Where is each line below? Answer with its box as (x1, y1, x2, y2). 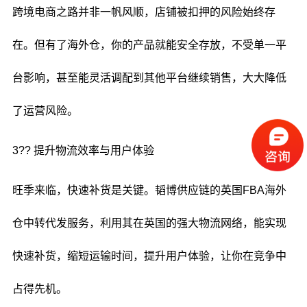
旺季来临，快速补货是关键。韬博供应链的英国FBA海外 (12, 184, 286, 196)
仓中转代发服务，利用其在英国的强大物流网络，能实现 (12, 217, 286, 229)
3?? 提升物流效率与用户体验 (12, 145, 154, 156)
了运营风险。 (12, 105, 78, 116)
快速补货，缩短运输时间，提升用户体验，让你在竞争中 (12, 250, 286, 262)
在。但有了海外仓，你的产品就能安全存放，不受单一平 (12, 39, 286, 51)
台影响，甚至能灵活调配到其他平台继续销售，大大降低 (12, 72, 286, 84)
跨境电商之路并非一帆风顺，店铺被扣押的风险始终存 (12, 6, 275, 18)
